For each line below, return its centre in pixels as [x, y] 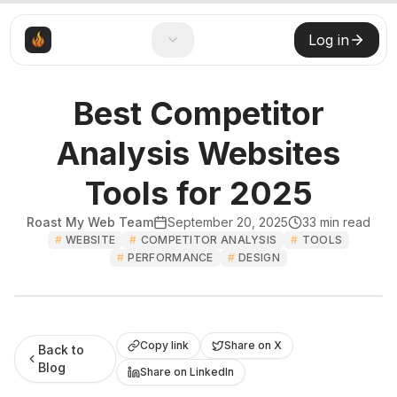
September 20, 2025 [228, 222]
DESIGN [259, 257]
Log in [328, 40]
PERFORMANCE [171, 257]
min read [343, 222]
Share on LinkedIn [187, 372]
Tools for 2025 [198, 193]
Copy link [165, 345]
